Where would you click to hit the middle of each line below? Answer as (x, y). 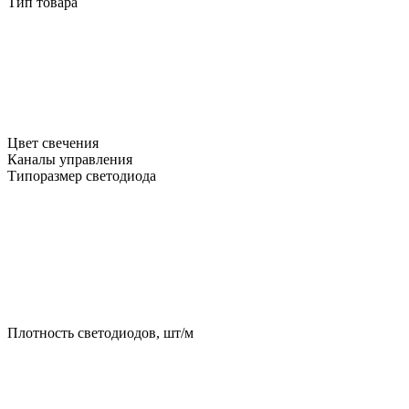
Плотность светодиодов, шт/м (100, 332)
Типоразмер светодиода (82, 175)
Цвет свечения (55, 142)
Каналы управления (70, 159)
